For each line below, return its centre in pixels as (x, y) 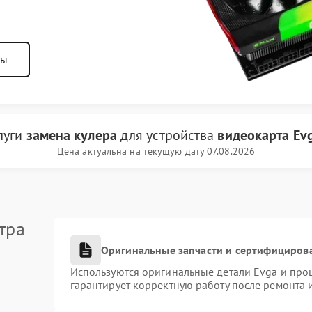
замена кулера (71, 135)
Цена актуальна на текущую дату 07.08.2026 (156, 151)
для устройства (167, 135)
